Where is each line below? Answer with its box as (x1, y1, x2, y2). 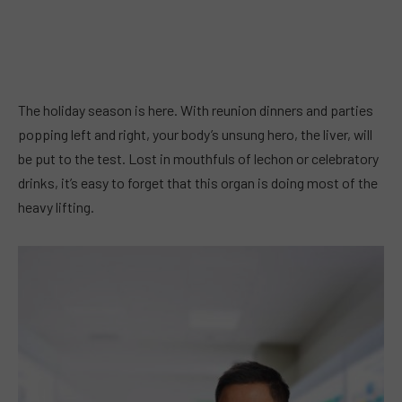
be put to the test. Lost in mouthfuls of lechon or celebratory (18, 150, 379, 167)
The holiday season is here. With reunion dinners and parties (18, 101, 373, 118)
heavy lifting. (18, 198, 94, 215)
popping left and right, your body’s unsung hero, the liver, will (18, 126, 372, 143)
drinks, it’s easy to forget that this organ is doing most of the (18, 174, 378, 191)
